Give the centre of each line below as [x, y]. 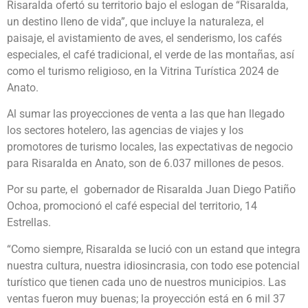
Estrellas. [29, 223]
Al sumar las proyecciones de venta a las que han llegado [146, 114]
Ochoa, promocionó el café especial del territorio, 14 [132, 206]
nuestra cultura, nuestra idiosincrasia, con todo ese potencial [153, 265]
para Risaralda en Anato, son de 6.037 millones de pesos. [145, 163]
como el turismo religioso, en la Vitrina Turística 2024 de [143, 71]
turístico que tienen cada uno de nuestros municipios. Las [146, 282]
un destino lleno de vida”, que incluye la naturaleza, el [135, 21]
